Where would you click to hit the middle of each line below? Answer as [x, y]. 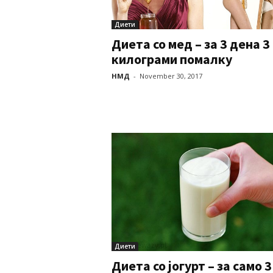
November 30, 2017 [171, 76]
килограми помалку [172, 59]
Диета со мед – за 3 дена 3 [190, 44]
